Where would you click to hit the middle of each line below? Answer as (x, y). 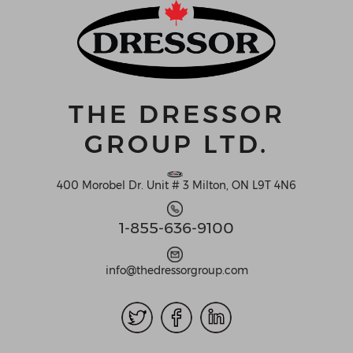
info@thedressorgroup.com (176, 270)
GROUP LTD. (176, 143)
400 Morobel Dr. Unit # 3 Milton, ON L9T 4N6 (176, 185)
